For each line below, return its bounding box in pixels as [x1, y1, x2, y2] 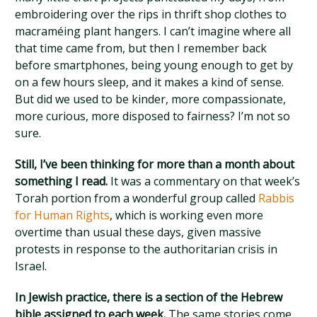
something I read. [15, 173, 108, 189]
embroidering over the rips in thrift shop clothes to [15, 6, 287, 22]
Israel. [15, 258, 47, 274]
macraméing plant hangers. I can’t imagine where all [15, 23, 292, 39]
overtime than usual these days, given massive [15, 224, 262, 240]
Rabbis [258, 190, 295, 206]
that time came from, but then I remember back [15, 40, 267, 56]
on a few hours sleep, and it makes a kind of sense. [15, 74, 284, 90]
